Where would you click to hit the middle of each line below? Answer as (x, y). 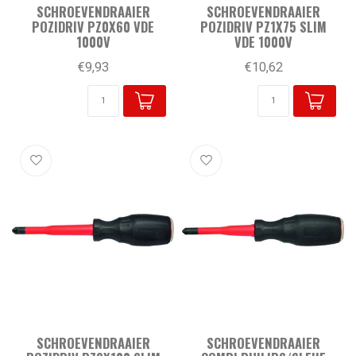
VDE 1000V (263, 41)
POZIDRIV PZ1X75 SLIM (263, 26)
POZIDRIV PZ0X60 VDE (93, 26)
